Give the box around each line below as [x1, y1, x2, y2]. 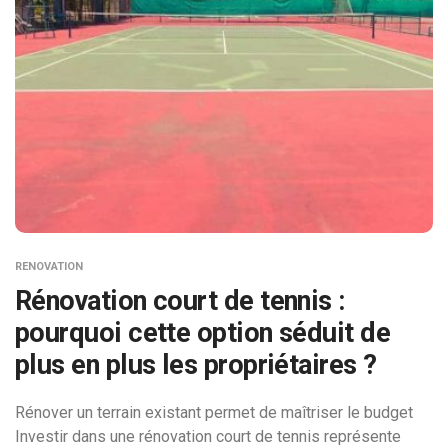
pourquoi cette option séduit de [15, 316, 391, 349]
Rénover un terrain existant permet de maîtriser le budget [15, 402, 413, 422]
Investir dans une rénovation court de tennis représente [15, 426, 401, 446]
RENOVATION [15, 259, 83, 273]
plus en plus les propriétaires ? [15, 348, 377, 381]
